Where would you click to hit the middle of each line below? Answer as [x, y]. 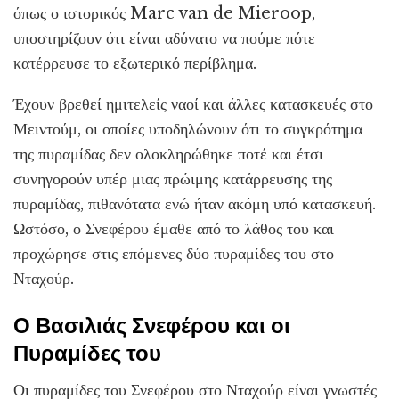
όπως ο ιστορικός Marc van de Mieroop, [164, 14]
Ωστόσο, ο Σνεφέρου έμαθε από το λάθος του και [174, 229]
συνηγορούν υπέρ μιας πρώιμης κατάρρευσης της [173, 179]
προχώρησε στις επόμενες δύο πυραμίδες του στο [174, 254]
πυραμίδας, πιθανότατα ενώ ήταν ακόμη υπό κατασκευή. [195, 204]
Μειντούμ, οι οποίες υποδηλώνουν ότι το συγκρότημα [188, 130]
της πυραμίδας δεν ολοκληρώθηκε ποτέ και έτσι [168, 155]
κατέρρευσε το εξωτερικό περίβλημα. [135, 64]
